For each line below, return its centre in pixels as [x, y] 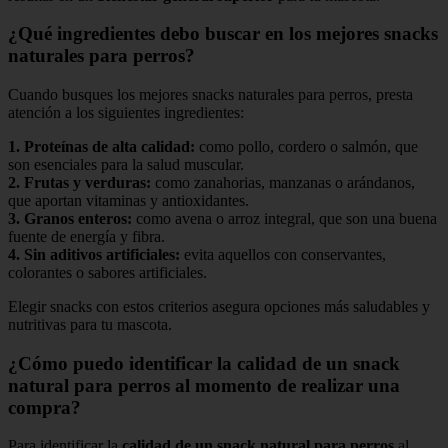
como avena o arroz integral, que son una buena [284, 219]
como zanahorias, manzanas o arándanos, [283, 183]
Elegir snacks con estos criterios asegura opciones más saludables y [219, 307]
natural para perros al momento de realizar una [204, 385]
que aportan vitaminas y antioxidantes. [128, 201]
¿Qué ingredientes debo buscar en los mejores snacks [223, 34]
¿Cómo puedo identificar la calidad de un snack [204, 363]
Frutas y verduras [85, 183]
